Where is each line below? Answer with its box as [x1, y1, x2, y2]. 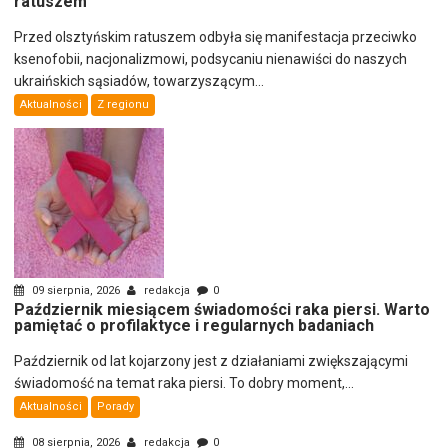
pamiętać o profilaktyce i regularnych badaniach [14, 315, 375, 335]
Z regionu [97, 97, 150, 111]
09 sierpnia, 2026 [29, 283, 124, 297]
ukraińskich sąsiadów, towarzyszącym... [14, 72, 265, 89]
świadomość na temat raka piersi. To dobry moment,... [14, 374, 355, 391]
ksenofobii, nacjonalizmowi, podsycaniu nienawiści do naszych [14, 50, 408, 67]
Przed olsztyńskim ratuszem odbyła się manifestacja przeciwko [14, 28, 418, 45]
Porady [97, 399, 135, 413]
